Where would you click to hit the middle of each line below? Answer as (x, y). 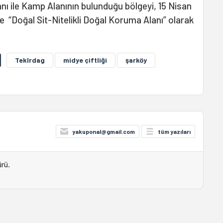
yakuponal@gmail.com (103, 131)
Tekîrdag (30, 60)
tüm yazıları (174, 131)
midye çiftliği (85, 60)
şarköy (136, 60)
